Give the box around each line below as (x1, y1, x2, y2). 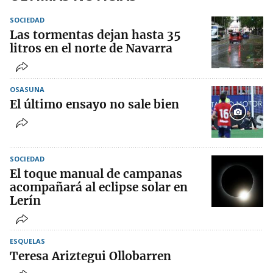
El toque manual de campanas (10, 166, 182, 182)
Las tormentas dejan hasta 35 (10, 27, 181, 43)
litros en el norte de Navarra (10, 41, 172, 56)
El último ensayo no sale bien (10, 97, 179, 112)
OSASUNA (10, 85, 44, 94)
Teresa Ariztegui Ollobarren (10, 249, 171, 264)
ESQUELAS (10, 236, 45, 246)
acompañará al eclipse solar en (10, 180, 188, 195)
